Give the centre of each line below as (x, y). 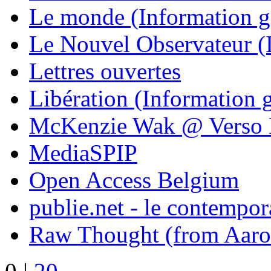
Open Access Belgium (134, 180)
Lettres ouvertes (105, 71)
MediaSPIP (83, 152)
